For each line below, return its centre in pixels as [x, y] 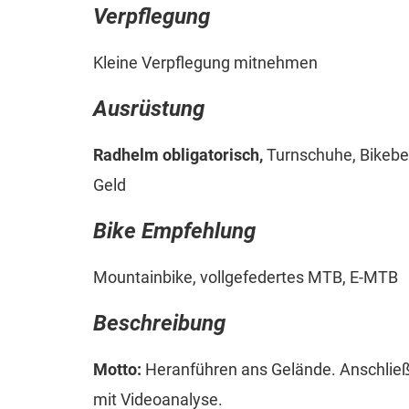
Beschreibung [159, 323]
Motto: [117, 369]
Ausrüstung [149, 109]
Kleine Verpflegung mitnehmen [205, 63]
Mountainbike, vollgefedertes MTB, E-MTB [246, 277]
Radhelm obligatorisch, [178, 155]
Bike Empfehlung [174, 231]
